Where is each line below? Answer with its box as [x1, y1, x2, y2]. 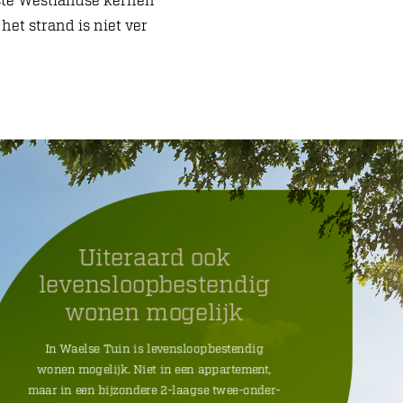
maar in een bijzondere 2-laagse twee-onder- [27, 383, 282, 399]
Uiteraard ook [77, 243, 230, 273]
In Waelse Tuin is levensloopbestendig [44, 342, 264, 357]
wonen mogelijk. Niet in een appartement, [37, 363, 272, 378]
